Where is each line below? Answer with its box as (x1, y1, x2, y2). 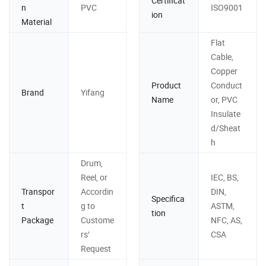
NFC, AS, (210, 214, 242, 226)
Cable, (210, 50, 233, 62)
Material (21, 15, 52, 27)
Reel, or (80, 171, 107, 183)
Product (151, 79, 181, 91)
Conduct (210, 79, 242, 91)
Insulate (210, 107, 240, 119)
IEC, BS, (210, 171, 239, 183)
